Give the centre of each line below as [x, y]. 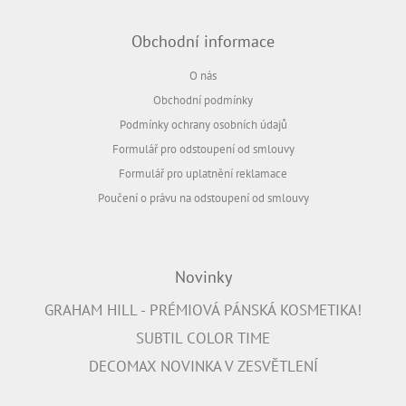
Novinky [203, 276]
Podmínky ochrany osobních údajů [203, 125]
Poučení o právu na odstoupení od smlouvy [203, 198]
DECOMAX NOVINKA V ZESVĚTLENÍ [203, 366]
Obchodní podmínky [203, 100]
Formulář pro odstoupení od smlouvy [203, 149]
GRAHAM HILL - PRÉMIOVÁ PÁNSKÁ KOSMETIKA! [203, 309]
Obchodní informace [203, 42]
